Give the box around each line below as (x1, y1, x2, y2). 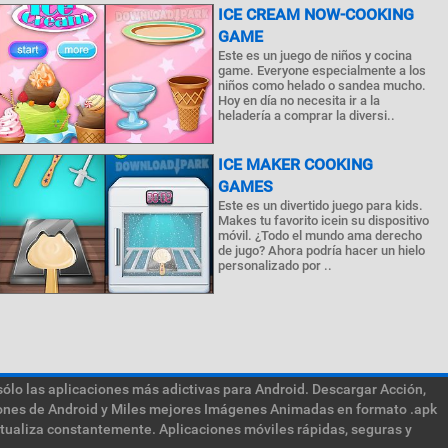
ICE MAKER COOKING (218, 155, 374, 174)
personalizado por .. (218, 258, 333, 273)
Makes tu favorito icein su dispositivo (218, 213, 430, 228)
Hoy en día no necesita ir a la (218, 93, 381, 108)
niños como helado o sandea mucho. (218, 78, 427, 93)
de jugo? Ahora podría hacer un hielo (218, 243, 426, 258)
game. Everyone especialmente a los (218, 63, 427, 78)
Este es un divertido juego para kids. (218, 198, 424, 213)
